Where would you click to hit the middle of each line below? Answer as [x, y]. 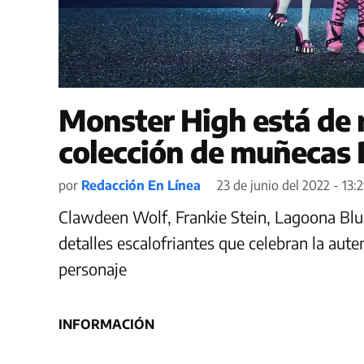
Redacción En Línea [141, 185]
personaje [93, 268]
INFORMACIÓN [106, 324]
